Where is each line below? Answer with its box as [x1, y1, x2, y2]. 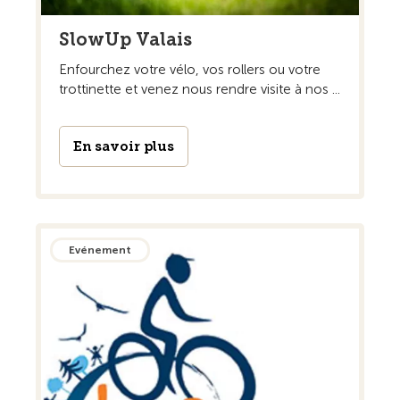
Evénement [69, 243, 131, 256]
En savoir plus [73, 137, 174, 154]
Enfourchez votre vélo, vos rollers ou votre [59, 61, 321, 78]
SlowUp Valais [59, 28, 192, 50]
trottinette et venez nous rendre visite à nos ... [59, 80, 340, 97]
